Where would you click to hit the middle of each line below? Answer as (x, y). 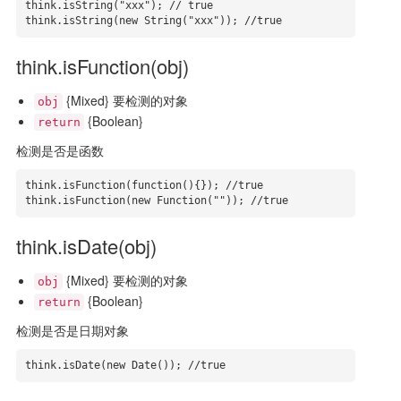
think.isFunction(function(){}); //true (144, 185)
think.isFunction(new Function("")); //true (156, 200)
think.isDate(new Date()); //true (125, 365)
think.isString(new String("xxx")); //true (153, 21)
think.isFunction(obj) (102, 66)
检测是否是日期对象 (72, 330)
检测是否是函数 (60, 150)
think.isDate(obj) (86, 246)
